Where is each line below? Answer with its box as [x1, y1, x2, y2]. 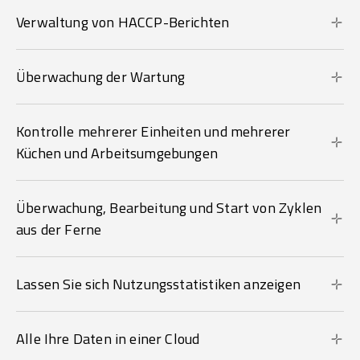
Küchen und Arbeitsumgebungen [16, 142, 219, 165]
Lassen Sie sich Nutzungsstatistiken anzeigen [16, 273, 301, 296]
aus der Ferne [16, 219, 102, 241]
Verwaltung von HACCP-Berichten [16, 11, 230, 34]
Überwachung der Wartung [16, 66, 186, 88]
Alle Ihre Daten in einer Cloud [16, 328, 200, 350]
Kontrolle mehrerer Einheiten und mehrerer [16, 121, 291, 143]
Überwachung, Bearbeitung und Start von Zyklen [16, 197, 322, 219]
